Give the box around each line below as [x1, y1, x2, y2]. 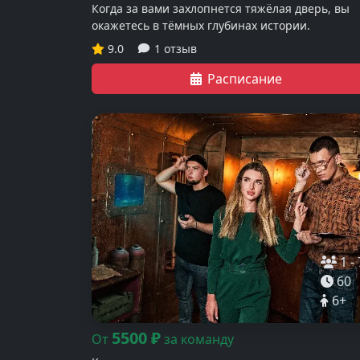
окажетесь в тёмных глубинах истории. [92, 17, 310, 33]
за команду [164, 329, 234, 348]
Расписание [207, 69, 282, 88]
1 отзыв [153, 40, 197, 56]
